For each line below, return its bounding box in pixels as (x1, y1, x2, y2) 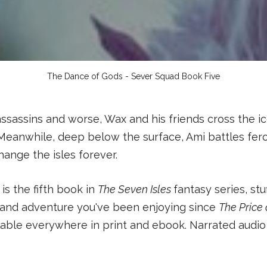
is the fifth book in (2, 183, 98, 195)
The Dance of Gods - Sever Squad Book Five (47, 72, 220, 81)
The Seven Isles (98, 183, 173, 195)
